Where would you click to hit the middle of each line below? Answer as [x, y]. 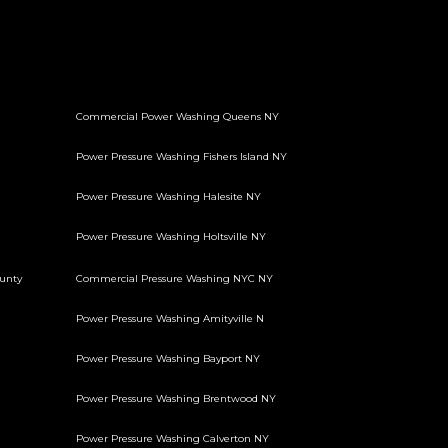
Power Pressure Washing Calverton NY [172, 438]
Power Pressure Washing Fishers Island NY [181, 156]
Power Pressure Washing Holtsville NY [171, 236]
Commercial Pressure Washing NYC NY [174, 278]
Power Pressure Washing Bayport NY [168, 358]
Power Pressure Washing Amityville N [170, 318]
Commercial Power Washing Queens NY [177, 116]
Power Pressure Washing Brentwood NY [176, 398]
